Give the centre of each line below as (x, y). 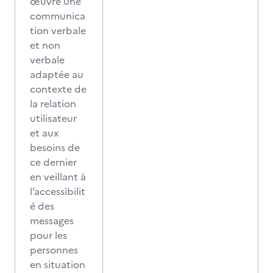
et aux (44, 133)
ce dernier (53, 162)
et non (45, 45)
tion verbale (58, 30)
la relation (53, 104)
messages (52, 221)
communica (58, 16)
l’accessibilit (58, 191)
